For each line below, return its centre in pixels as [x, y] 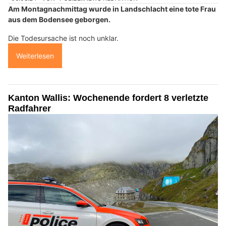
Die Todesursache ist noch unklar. [63, 38]
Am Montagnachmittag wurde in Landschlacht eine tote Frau [112, 9]
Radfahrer [30, 108]
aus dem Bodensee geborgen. [59, 19]
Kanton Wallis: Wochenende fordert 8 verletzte [108, 98]
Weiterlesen [35, 55]
